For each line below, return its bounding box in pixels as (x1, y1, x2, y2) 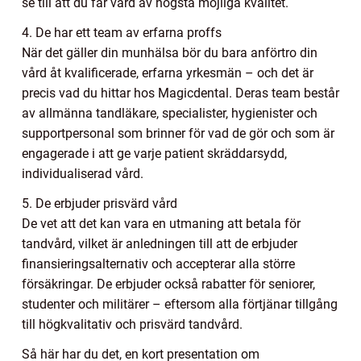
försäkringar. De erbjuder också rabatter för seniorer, (22, 276, 315, 293)
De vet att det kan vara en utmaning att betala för (22, 216, 301, 232)
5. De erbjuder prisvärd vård (22, 196, 177, 212)
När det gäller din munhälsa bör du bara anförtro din (22, 45, 317, 61)
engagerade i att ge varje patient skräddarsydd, (22, 146, 287, 162)
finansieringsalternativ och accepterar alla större (22, 256, 295, 272)
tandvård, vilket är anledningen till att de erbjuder (22, 236, 297, 252)
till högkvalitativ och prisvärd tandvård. (22, 317, 243, 333)
